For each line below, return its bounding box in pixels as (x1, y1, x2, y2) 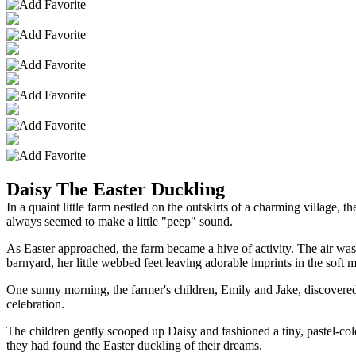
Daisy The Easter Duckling (6, 179, 225, 200)
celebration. (6, 297, 64, 311)
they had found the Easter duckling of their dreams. (6, 339, 262, 353)
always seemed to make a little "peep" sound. (6, 215, 233, 229)
